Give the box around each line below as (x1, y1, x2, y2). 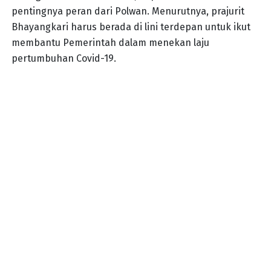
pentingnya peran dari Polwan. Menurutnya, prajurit (11, 5, 244, 18)
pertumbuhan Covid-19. (11, 53, 116, 65)
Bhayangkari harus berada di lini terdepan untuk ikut (11, 21, 250, 33)
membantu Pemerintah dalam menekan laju (11, 37, 209, 49)
